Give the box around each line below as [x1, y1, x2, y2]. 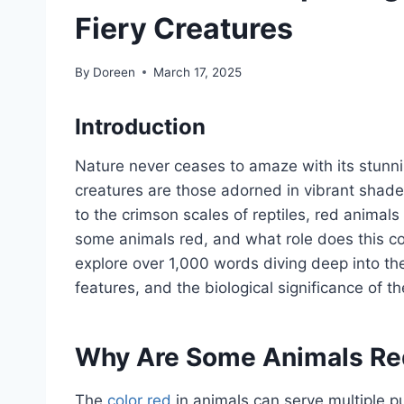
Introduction [75, 113, 206, 140]
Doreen [93, 64, 136, 79]
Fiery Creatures [75, 11, 293, 47]
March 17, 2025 [153, 64, 243, 79]
